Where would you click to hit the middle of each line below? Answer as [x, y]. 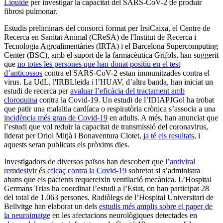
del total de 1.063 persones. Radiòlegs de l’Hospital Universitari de [109, 197]
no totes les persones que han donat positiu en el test [99, 64]
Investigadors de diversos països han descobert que [85, 161]
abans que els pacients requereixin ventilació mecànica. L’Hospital [108, 179]
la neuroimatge [27, 215]
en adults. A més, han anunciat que [163, 117]
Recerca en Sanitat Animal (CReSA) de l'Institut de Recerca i [100, 37]
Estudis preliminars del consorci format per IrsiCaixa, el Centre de [107, 28]
